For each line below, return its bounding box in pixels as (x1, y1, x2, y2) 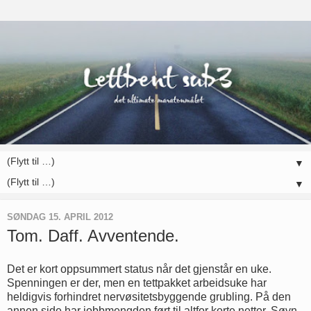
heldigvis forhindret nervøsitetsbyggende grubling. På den (7, 290, 291, 303)
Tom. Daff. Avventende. (7, 226, 179, 246)
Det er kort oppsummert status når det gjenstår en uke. (7, 262, 271, 275)
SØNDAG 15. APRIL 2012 (7, 211, 113, 222)
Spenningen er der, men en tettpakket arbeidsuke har (7, 276, 267, 289)
